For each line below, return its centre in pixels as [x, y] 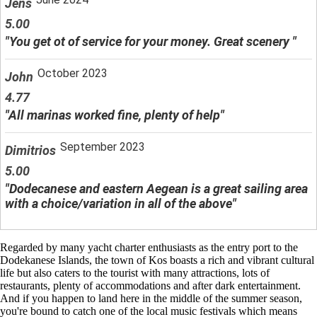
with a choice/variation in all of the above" [121, 203]
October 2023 [73, 73]
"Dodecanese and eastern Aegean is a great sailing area [156, 188]
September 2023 [103, 146]
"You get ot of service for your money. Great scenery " [151, 41]
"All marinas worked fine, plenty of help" [115, 115]
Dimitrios [30, 150]
